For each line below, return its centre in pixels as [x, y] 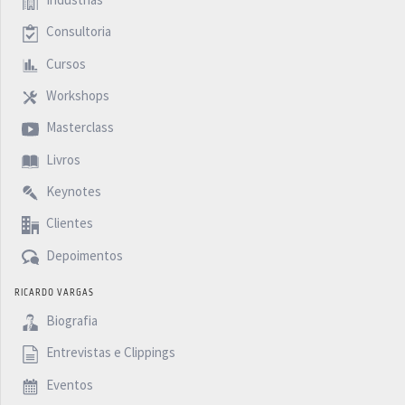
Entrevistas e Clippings [109, 353]
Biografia [70, 321]
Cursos [64, 64]
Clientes [68, 223]
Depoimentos [83, 256]
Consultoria [77, 32]
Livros [61, 160]
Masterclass [78, 127]
